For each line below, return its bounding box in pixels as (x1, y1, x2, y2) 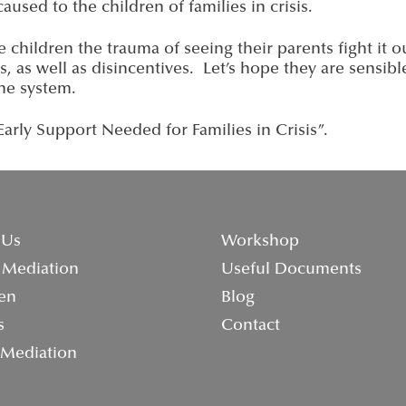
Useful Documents (220, 262, 362, 278)
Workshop (220, 234, 299, 250)
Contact (220, 318, 280, 334)
